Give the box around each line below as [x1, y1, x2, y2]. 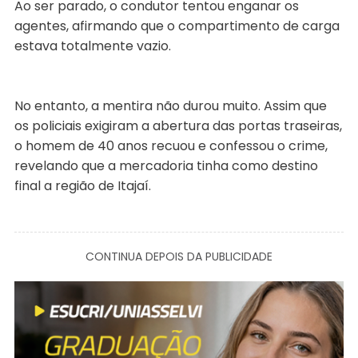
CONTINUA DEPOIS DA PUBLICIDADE [85, 248, 272, 265]
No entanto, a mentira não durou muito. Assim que [14, 96, 327, 115]
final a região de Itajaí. [14, 176, 151, 195]
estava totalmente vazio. [14, 36, 171, 55]
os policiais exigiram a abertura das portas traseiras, [14, 116, 342, 135]
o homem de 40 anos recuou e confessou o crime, [14, 136, 328, 155]
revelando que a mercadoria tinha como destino [14, 156, 318, 175]
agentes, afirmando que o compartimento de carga [14, 16, 340, 35]
